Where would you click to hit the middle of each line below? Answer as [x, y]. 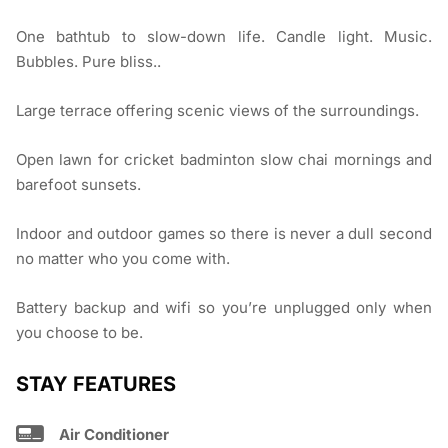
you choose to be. [79, 333]
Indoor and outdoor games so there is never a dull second [224, 234]
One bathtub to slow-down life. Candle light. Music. [224, 37]
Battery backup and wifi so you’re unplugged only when [224, 308]
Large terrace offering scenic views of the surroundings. [217, 111]
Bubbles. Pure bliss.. [88, 62]
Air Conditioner [114, 435]
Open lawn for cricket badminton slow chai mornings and [224, 160]
